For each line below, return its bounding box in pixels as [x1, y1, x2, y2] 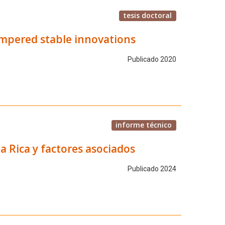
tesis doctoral [123, 10, 172, 20]
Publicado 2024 [127, 165, 176, 173]
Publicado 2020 [127, 55, 176, 64]
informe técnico [116, 120, 172, 130]
